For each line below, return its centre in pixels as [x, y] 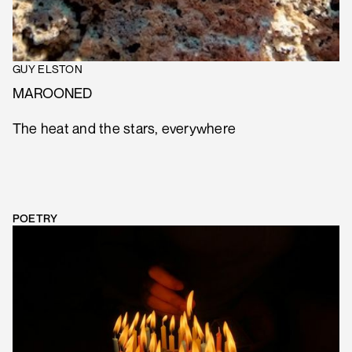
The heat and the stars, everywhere [125, 128]
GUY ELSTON [48, 68]
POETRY [35, 218]
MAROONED [52, 92]
